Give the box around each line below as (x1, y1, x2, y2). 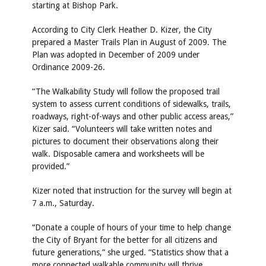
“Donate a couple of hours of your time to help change (32, 223, 231, 232)
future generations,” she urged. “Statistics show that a (32, 248, 229, 257)
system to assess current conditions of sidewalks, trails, (32, 99, 231, 109)
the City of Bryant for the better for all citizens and (32, 235, 217, 245)
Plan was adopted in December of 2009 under (32, 50, 199, 59)
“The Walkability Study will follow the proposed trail (32, 87, 220, 96)
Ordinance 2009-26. (32, 62, 105, 72)
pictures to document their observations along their (32, 137, 218, 146)
